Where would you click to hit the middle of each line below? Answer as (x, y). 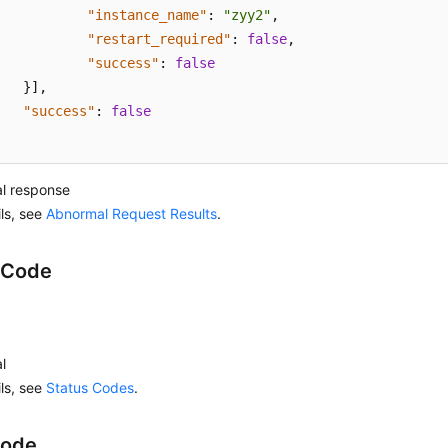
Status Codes (90, 387)
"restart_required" (159, 39)
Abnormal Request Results (132, 213)
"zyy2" (247, 15)
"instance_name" (147, 15)
